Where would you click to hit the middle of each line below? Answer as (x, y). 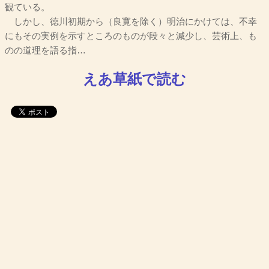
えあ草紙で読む (134, 79)
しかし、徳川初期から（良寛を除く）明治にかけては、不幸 (131, 22)
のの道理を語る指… (45, 51)
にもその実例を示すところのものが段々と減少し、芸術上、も (131, 36)
